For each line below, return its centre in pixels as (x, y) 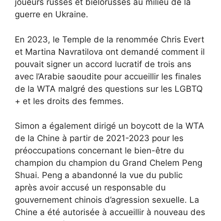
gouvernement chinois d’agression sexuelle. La (107, 200)
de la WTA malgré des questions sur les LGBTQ (109, 89)
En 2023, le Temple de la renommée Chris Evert (110, 39)
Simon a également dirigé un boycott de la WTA (110, 126)
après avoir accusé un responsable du (90, 188)
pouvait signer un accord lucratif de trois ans (103, 64)
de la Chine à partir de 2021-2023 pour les (99, 138)
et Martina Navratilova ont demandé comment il (110, 52)
